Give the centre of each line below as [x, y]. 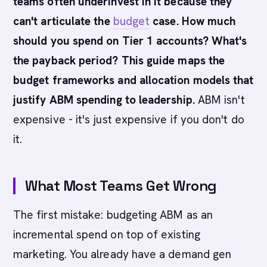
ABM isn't [220, 100]
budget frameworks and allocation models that [133, 80]
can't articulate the [63, 21]
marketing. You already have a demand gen [122, 254]
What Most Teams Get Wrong [121, 186]
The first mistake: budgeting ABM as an [113, 215]
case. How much [193, 21]
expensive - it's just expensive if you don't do [129, 119]
